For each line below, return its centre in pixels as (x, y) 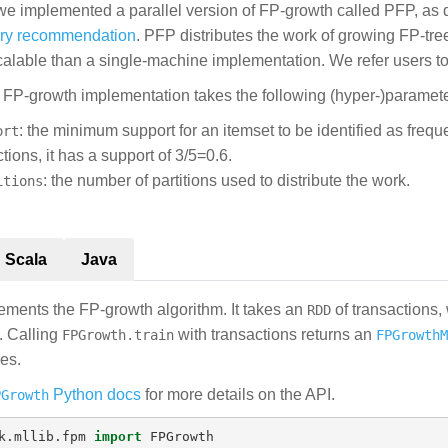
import (117, 436)
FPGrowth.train (118, 335)
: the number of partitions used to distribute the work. (226, 180)
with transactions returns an (275, 334)
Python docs (95, 394)
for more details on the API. (238, 394)
